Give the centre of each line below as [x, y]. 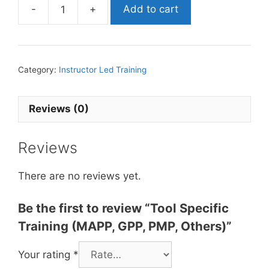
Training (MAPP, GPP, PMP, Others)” [125, 226]
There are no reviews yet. [80, 176]
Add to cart [151, 9]
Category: [38, 69]
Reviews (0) [59, 109]
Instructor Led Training [103, 69]
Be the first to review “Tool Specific [123, 208]
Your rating [46, 254]
